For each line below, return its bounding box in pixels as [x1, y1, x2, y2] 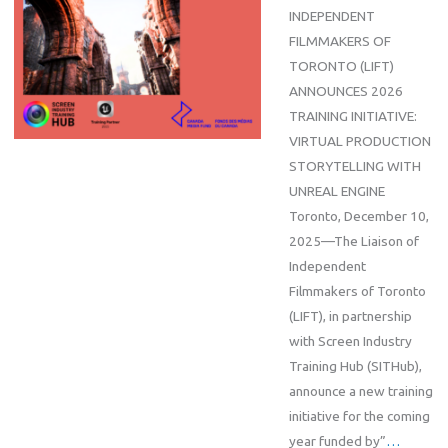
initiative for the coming [288, 408, 430, 425]
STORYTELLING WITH [288, 158, 421, 175]
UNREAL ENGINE [288, 183, 385, 200]
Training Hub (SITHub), [288, 358, 422, 375]
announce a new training [288, 383, 433, 400]
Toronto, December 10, [288, 208, 429, 225]
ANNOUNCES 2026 [288, 83, 403, 100]
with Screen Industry [288, 333, 412, 350]
